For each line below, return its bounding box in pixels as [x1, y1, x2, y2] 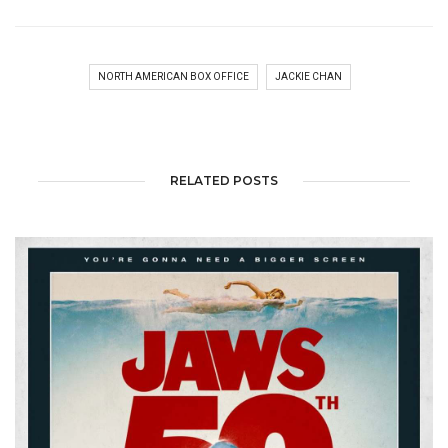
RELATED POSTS [170, 172, 278, 188]
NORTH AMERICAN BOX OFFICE [98, 70, 249, 82]
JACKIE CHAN [275, 70, 342, 82]
